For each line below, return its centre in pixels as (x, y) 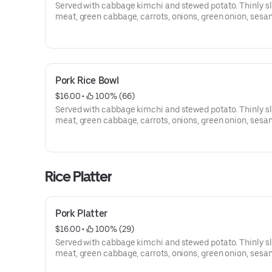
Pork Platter (82, 213)
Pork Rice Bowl (87, 80)
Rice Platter (79, 176)
